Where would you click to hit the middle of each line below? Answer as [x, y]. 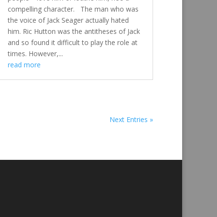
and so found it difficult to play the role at [72, 43]
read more [24, 65]
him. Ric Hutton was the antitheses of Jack [74, 31]
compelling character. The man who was [73, 9]
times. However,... [35, 54]
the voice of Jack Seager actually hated [68, 20]
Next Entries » [131, 120]
